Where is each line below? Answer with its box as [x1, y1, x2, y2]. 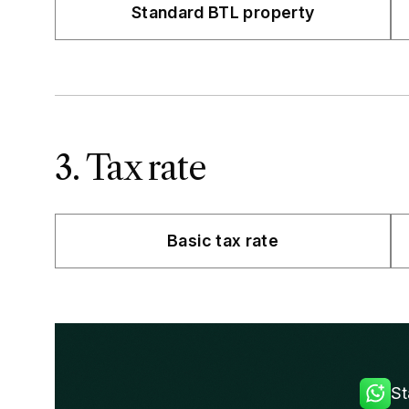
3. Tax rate [55, 147, 206, 188]
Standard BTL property [131, 2, 315, 22]
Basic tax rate [167, 230, 279, 250]
